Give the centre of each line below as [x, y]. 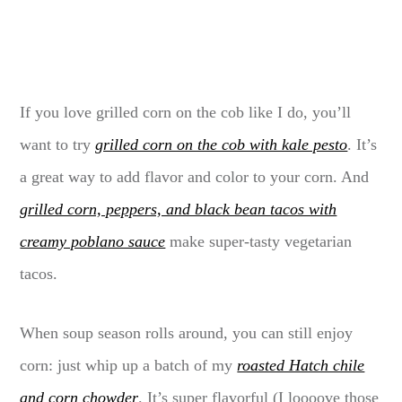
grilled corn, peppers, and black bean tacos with [179, 209]
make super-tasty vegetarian [259, 241]
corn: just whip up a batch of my [129, 365]
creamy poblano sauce [93, 241]
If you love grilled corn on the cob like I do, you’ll [186, 112]
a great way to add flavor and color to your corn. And [195, 176]
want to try [58, 144]
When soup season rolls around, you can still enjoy [187, 332]
